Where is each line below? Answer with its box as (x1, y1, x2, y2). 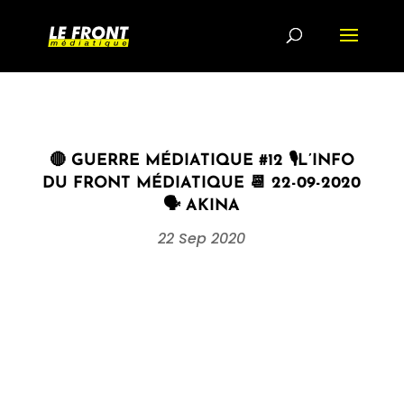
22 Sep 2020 (158, 228, 246, 249)
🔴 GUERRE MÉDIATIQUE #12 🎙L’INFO (49, 152, 354, 170)
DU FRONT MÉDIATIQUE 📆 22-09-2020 (42, 175, 362, 192)
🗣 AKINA (163, 197, 241, 215)
